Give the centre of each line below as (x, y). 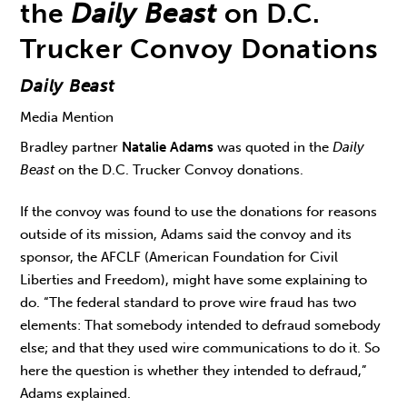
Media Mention (67, 118)
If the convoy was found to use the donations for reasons (199, 212)
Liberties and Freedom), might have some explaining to (194, 280)
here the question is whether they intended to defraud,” (194, 371)
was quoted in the (273, 147)
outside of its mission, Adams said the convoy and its (186, 235)
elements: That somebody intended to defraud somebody (201, 326)
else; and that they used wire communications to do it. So (200, 348)
